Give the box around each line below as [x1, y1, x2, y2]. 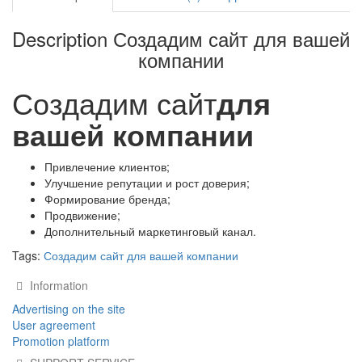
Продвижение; [44, 207, 120, 223]
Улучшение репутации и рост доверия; [44, 175, 250, 191]
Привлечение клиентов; [44, 158, 170, 175]
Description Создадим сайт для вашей [12, 24, 350, 53]
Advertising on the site [12, 301, 125, 317]
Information [27, 277, 88, 293]
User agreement [12, 317, 95, 333]
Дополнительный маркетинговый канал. [44, 223, 256, 239]
